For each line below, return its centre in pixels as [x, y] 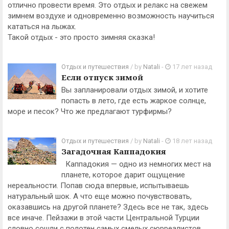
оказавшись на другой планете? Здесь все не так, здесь [108, 207]
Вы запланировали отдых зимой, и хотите [135, 90]
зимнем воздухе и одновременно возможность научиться [111, 16]
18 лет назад [191, 141]
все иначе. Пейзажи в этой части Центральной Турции [104, 218]
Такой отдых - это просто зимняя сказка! [81, 37]
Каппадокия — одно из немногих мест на [136, 164]
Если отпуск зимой [102, 77]
